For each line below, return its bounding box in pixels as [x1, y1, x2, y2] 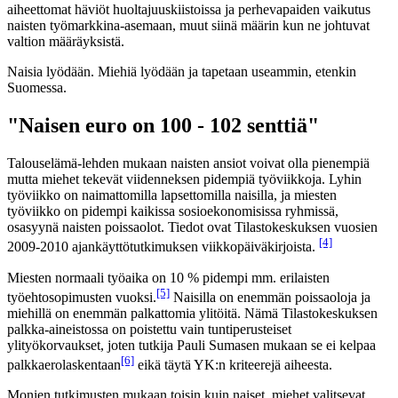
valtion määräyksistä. [7, 34, 124, 50]
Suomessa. [7, 80, 67, 96]
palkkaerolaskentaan [7, 357, 121, 373]
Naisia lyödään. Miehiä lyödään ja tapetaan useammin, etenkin [7, 64, 356, 80]
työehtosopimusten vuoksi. [7, 289, 156, 305]
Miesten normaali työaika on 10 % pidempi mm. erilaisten [7, 269, 330, 285]
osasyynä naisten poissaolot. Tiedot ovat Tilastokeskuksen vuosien [7, 219, 378, 235]
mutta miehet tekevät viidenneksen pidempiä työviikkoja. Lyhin [7, 171, 362, 187]
